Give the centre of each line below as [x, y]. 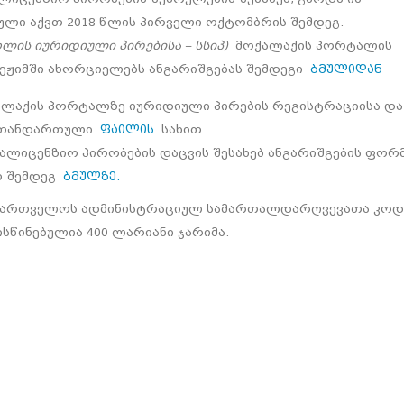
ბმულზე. [95, 177]
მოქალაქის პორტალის [314, 46]
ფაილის [131, 130]
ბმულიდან [346, 69]
